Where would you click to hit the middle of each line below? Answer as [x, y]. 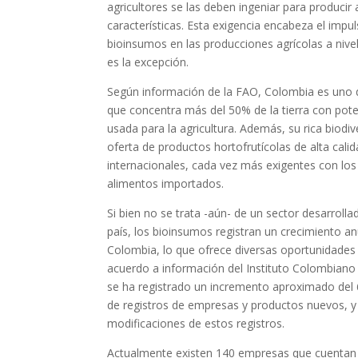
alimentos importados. [166, 184]
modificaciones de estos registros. [196, 324]
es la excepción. [148, 62]
